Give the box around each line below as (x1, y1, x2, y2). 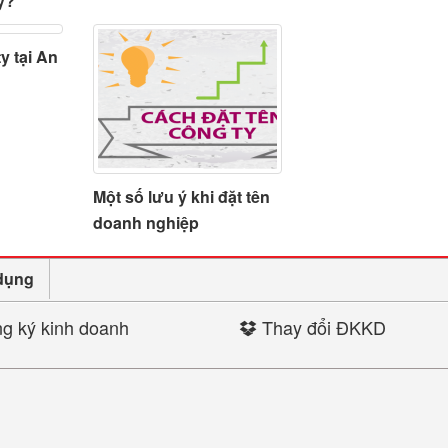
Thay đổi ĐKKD (257, 313, 386, 340)
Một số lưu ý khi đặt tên (92, 184, 270, 208)
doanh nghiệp (92, 210, 199, 234)
